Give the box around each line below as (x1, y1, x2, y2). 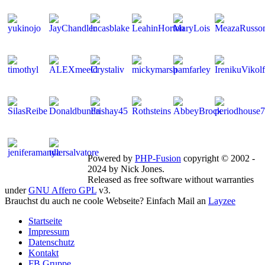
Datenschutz (28, 237, 75, 247)
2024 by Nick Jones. (88, 163, 164, 174)
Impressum (28, 226, 69, 237)
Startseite (28, 215, 62, 226)
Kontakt (28, 247, 59, 258)
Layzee (208, 195, 235, 206)
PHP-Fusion (135, 153, 181, 163)
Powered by (88, 153, 135, 163)
